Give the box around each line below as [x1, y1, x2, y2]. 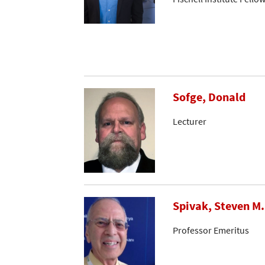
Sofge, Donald [173, 89, 245, 105]
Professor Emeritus [173, 224, 249, 236]
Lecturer [173, 115, 206, 127]
